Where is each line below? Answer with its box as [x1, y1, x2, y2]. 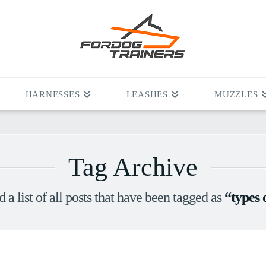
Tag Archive [68, 153, 198, 182]
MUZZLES [214, 90, 258, 99]
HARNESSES [25, 90, 80, 99]
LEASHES [126, 90, 168, 99]
